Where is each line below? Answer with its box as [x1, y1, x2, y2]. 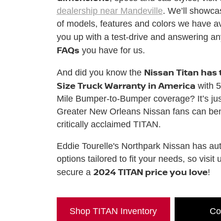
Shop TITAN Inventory [70, 206, 157, 216]
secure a [56, 167, 93, 177]
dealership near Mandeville [56, 5, 163, 16]
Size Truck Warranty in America [56, 79, 195, 91]
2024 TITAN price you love [93, 165, 208, 178]
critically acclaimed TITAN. [56, 119, 161, 129]
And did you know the [56, 67, 144, 77]
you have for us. [79, 45, 145, 55]
